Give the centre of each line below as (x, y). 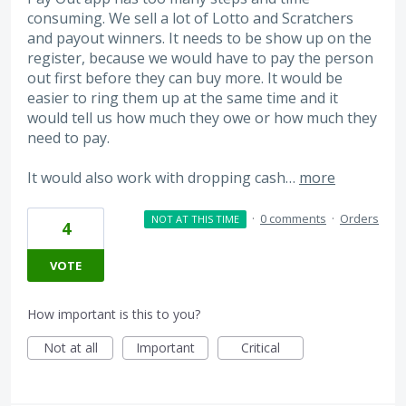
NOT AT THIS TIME (195, 219)
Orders (359, 219)
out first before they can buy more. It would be (185, 77)
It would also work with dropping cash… (163, 177)
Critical (261, 348)
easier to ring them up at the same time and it (183, 97)
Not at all (70, 348)
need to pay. (68, 137)
